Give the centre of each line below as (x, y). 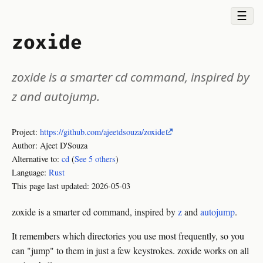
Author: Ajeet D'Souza (50, 145)
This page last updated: (52, 186)
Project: (26, 132)
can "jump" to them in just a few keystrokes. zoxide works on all (130, 250)
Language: (30, 172)
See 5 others (95, 159)
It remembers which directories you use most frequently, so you (128, 236)
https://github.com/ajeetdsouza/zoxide (102, 132)
